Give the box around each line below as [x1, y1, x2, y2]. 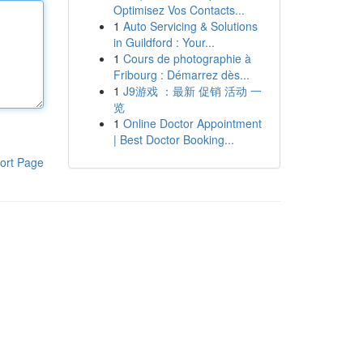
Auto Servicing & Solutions [122, 18, 258, 34]
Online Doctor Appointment [122, 115, 262, 131]
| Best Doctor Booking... [113, 131, 234, 147]
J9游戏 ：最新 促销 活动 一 [122, 83, 262, 99]
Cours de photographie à [122, 50, 251, 66]
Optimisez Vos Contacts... [113, 2, 245, 18]
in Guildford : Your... [113, 34, 215, 50]
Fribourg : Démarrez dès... [113, 66, 250, 83]
